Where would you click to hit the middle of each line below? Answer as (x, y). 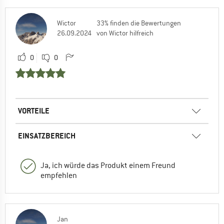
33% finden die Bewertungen (139, 23)
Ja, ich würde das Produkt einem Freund (108, 165)
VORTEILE (34, 110)
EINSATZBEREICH (47, 135)
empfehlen (59, 175)
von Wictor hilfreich (125, 33)
